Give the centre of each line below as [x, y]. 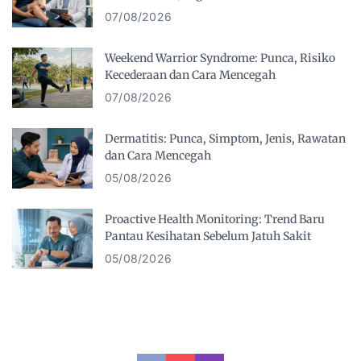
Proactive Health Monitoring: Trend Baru [215, 219]
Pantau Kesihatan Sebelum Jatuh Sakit [208, 236]
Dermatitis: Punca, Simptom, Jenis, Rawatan [225, 138]
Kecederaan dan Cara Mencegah [190, 75]
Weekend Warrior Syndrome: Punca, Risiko [220, 58]
